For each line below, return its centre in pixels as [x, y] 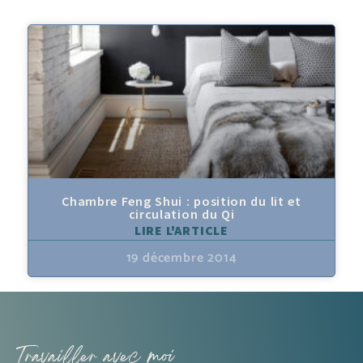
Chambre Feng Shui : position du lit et [181, 201]
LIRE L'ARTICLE [181, 230]
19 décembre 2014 [181, 258]
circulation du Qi [181, 214]
